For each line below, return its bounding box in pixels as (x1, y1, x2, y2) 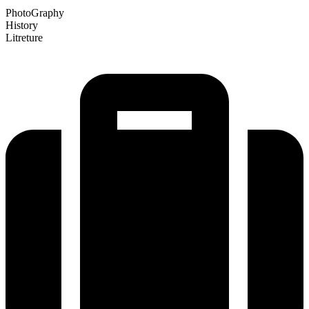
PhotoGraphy (6, 6, 64, 19)
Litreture (6, 31, 43, 43)
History (6, 19, 38, 31)
